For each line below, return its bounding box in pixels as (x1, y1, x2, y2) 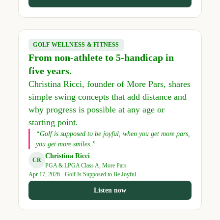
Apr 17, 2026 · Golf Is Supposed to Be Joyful (28, 170, 136, 178)
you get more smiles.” (35, 140, 96, 148)
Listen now (94, 187, 126, 194)
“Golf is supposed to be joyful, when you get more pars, (35, 130, 190, 137)
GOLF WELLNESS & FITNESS (33, 41, 119, 48)
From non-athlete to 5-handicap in (28, 52, 174, 63)
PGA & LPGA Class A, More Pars (45, 162, 127, 169)
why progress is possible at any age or (28, 104, 165, 114)
